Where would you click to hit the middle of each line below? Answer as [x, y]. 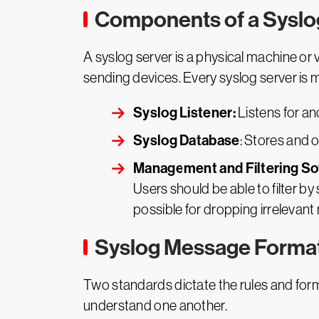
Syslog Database [187, 140]
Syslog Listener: [184, 113]
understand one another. [155, 305]
